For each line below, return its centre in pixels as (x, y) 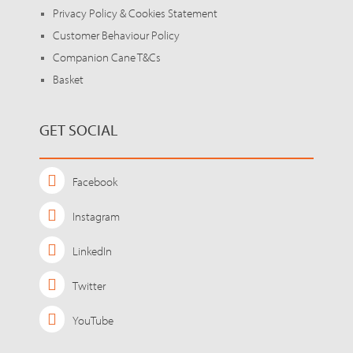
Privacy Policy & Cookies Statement (135, 13)
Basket (68, 80)
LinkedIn (92, 251)
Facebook (95, 182)
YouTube (93, 321)
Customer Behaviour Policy (116, 35)
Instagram (96, 217)
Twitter (89, 286)
